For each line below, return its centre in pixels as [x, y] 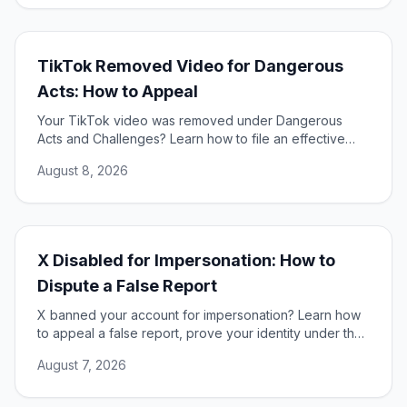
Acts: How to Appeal [118, 92]
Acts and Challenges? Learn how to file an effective [191, 139]
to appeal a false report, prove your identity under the [200, 333]
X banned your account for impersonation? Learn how [199, 315]
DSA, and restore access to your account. [162, 352]
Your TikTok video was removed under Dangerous [190, 121]
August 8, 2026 [83, 171]
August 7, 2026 [82, 365]
